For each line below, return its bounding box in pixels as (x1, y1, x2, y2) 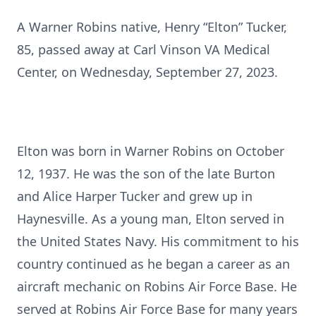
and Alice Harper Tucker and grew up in (17, 188, 253, 205)
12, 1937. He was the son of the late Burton (17, 165, 275, 182)
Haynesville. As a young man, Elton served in (17, 210, 284, 227)
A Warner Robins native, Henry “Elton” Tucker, (17, 18, 287, 35)
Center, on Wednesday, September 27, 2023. (17, 63, 278, 80)
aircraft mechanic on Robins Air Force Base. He (17, 278, 297, 295)
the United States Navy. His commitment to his (17, 233, 299, 250)
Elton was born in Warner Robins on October (17, 142, 284, 159)
